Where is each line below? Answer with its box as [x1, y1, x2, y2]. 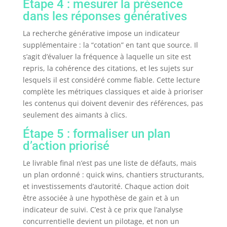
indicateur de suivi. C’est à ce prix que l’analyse [22, 205, 183, 215]
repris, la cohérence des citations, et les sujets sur [22, 63, 194, 73]
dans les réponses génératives [22, 9, 187, 24]
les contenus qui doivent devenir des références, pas [22, 98, 203, 108]
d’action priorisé [22, 139, 109, 154]
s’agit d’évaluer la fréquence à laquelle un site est [22, 52, 191, 62]
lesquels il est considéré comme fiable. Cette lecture [22, 75, 200, 85]
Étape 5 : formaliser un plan [22, 127, 170, 141]
